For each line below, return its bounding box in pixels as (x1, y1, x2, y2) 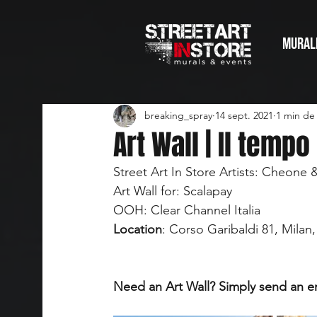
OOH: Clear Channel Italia (113, 202, 260, 218)
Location (113, 221, 162, 237)
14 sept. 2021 (215, 109, 273, 122)
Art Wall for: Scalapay (113, 183, 232, 199)
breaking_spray (144, 109, 212, 122)
